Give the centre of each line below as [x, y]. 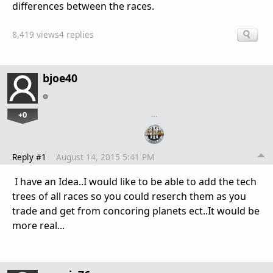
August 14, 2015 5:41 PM [105, 157]
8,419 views [36, 34]
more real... [38, 226]
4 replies [76, 34]
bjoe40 [60, 78]
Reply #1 [29, 157]
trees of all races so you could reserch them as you [129, 197]
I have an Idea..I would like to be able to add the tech [134, 182]
